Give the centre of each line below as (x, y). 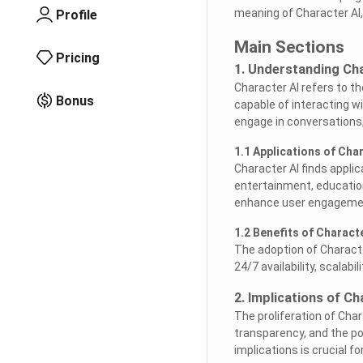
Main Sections (289, 47)
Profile (77, 15)
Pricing (78, 58)
